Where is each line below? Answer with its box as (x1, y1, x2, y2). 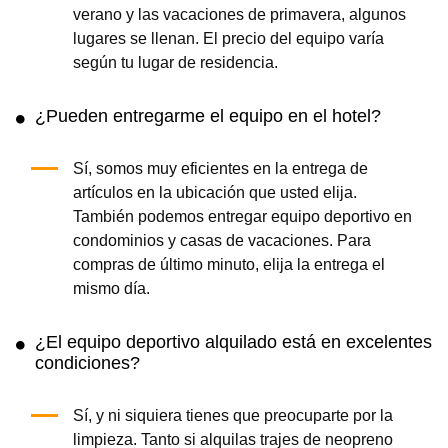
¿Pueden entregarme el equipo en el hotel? (35, 106, 381, 126)
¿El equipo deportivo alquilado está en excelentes (35, 332, 432, 352)
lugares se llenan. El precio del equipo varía (72, 30, 384, 47)
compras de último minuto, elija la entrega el (72, 256, 385, 273)
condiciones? (35, 353, 140, 373)
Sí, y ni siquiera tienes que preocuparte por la (72, 407, 393, 424)
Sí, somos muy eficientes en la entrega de (72, 160, 368, 177)
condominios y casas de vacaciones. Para (72, 232, 371, 249)
